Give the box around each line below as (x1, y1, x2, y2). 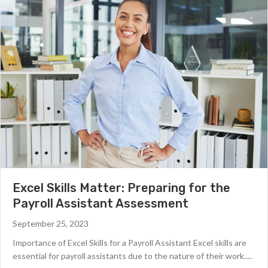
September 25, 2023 (13, 218, 89, 229)
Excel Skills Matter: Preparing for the (13, 181, 230, 196)
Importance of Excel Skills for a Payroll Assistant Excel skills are (13, 237, 246, 248)
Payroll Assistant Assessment (13, 196, 188, 211)
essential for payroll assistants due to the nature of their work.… (13, 251, 252, 261)
